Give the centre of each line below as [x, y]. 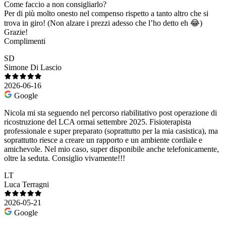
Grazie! [16, 32]
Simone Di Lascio [33, 67]
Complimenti [25, 41]
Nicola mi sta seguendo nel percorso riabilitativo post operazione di [110, 112]
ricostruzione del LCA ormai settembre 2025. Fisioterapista [98, 122]
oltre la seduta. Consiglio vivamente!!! [65, 158]
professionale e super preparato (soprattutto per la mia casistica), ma [111, 131]
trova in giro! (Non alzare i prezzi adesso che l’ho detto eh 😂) [103, 23]
